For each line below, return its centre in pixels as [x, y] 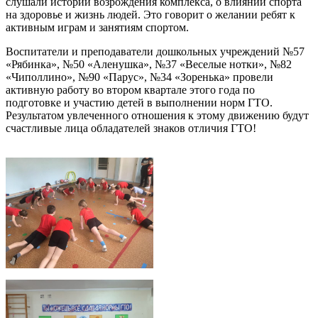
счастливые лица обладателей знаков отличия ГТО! [131, 128]
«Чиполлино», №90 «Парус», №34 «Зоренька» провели [139, 77]
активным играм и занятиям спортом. [97, 27]
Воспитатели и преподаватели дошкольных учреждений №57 [155, 51]
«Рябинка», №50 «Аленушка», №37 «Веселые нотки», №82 [149, 64]
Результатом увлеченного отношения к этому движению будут [157, 115]
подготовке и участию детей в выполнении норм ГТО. [139, 102]
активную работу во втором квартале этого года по [130, 89]
